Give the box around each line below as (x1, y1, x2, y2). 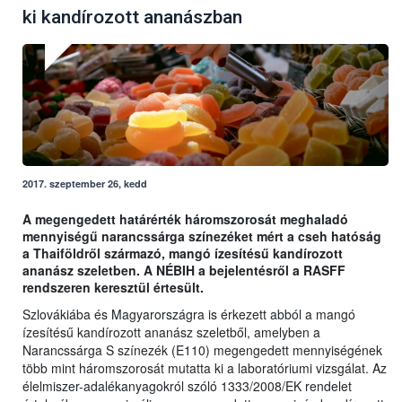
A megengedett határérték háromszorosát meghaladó (22, 210, 348, 229)
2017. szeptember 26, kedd (22, 177, 147, 191)
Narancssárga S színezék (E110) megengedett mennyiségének (22, 341, 382, 360)
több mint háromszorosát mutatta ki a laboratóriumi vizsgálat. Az (22, 359, 387, 378)
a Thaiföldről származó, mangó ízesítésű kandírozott (22, 244, 343, 263)
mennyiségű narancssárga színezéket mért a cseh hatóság (22, 227, 381, 246)
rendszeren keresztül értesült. (22, 278, 204, 297)
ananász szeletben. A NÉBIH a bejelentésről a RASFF (22, 261, 345, 280)
